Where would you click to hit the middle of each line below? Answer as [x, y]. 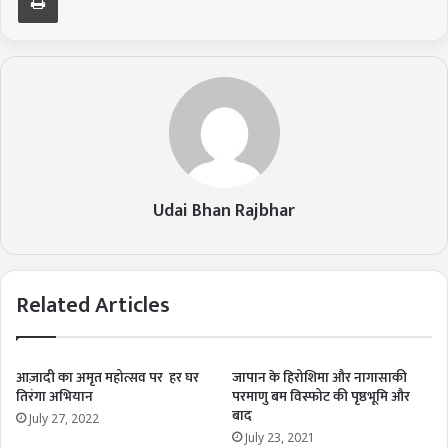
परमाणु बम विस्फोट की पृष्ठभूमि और [321, 396]
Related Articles [93, 305]
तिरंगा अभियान [54, 396]
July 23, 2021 [280, 437]
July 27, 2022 [64, 418]
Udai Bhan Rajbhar [224, 210]
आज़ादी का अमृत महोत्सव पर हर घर [107, 377]
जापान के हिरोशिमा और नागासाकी [319, 377]
